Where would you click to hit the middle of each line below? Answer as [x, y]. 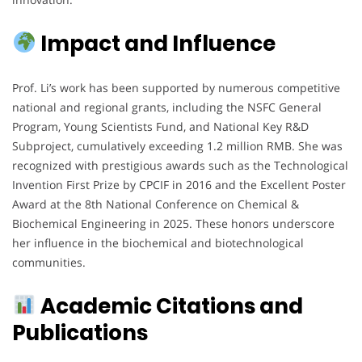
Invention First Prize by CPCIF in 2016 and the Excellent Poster [179, 184]
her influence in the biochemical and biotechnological [158, 242]
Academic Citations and [169, 306]
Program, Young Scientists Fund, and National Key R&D [160, 126]
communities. [49, 262]
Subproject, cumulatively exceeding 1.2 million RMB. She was [177, 145]
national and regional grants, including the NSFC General [167, 107]
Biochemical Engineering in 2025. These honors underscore [173, 223]
